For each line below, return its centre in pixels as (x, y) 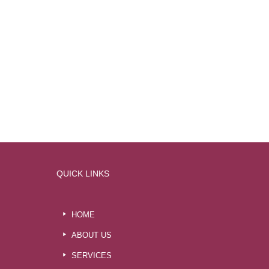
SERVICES (91, 255)
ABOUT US (91, 235)
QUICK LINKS (83, 174)
